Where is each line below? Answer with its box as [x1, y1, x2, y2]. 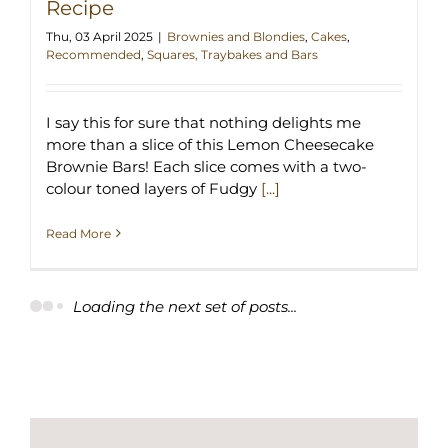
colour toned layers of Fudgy [46, 178, 261, 198]
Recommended [46, 46, 141, 62]
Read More [46, 225, 111, 241]
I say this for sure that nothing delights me [46, 112, 361, 132]
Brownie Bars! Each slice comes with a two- [46, 156, 367, 176]
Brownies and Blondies [167, 28, 305, 44]
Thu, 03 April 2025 [46, 28, 153, 44]
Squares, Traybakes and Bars [147, 46, 318, 62]
